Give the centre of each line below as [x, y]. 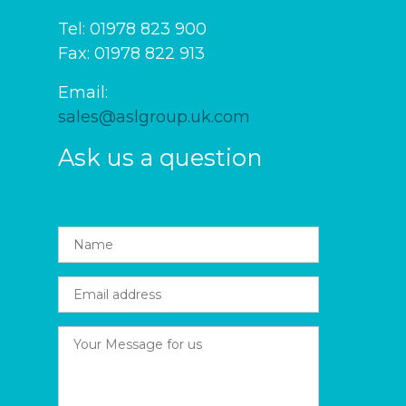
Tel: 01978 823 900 [132, 29]
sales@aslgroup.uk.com [154, 117]
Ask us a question [160, 157]
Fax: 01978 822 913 [131, 53]
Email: [83, 92]
